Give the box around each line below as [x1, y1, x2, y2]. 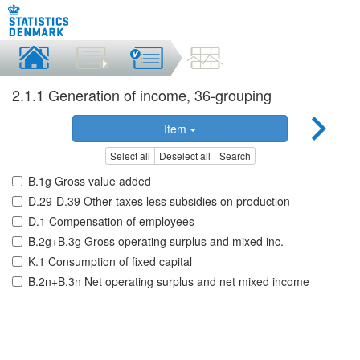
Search [219, 149, 251, 163]
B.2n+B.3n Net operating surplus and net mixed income [28, 273, 309, 290]
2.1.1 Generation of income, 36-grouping [12, 84, 272, 105]
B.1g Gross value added [28, 173, 151, 190]
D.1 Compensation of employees [28, 213, 194, 230]
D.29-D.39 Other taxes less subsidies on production [28, 193, 290, 210]
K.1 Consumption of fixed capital [28, 253, 192, 270]
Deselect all [158, 149, 211, 163]
